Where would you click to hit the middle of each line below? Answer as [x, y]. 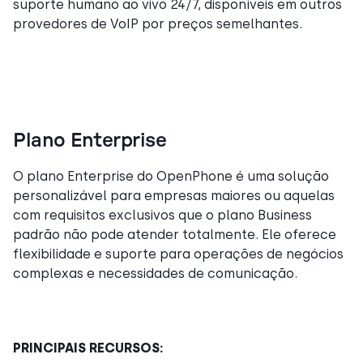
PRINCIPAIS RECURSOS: [88, 348]
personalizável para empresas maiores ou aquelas [174, 195]
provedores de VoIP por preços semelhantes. [158, 23]
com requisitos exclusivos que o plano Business [162, 215]
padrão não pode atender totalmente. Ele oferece [175, 234]
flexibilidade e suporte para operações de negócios [178, 254]
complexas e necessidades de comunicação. [155, 273]
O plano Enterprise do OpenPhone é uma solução [171, 176]
